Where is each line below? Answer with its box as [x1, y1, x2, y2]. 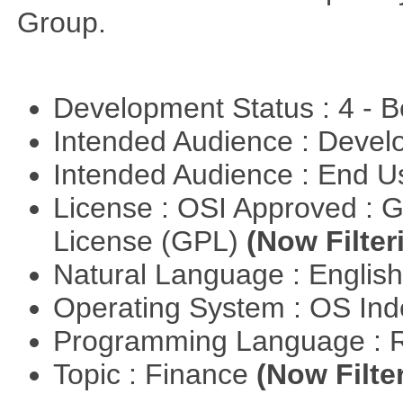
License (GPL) [52, 225, 246, 258]
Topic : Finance [52, 358, 256, 391]
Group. [16, 5, 106, 39]
